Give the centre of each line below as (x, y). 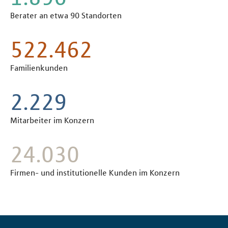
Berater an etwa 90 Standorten (66, 16)
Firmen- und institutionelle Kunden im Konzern (95, 173)
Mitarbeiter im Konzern (52, 120)
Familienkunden (39, 68)
